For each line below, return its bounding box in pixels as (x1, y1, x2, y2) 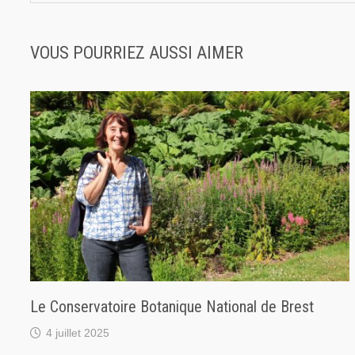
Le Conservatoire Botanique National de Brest (30, 296, 315, 316)
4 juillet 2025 (46, 326, 110, 339)
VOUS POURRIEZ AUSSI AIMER (30, 43, 244, 63)
